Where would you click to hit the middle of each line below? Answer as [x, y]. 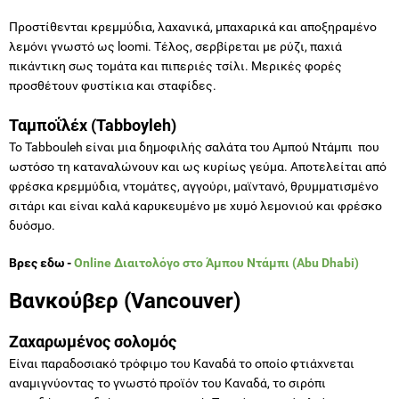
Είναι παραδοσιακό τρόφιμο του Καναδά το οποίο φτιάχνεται [182, 363]
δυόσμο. [32, 225]
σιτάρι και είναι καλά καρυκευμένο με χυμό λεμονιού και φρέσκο [195, 205]
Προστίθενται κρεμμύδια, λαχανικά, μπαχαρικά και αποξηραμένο [193, 26]
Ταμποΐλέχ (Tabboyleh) [93, 125]
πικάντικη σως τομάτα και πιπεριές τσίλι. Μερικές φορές [175, 65]
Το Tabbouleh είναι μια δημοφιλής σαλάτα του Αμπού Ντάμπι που [194, 147]
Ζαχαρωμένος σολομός [93, 341]
